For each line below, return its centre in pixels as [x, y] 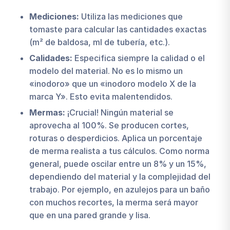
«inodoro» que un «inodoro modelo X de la [112, 84]
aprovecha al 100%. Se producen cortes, [109, 126]
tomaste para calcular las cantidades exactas [118, 30]
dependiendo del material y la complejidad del [120, 177]
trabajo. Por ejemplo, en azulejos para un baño [119, 190]
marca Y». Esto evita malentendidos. [101, 97]
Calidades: [51, 58]
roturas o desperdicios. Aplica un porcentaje [116, 138]
